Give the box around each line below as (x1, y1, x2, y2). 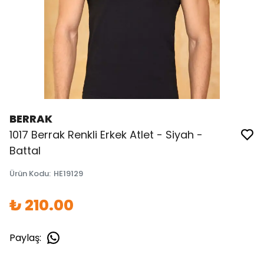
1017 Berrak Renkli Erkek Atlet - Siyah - (9, 127, 203, 142)
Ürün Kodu (9, 168, 49, 179)
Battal (9, 143, 41, 158)
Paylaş (9, 230, 39, 245)
